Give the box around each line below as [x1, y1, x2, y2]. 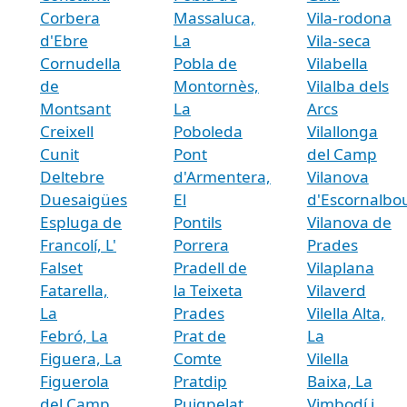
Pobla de [173, 52, 237, 74]
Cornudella [40, 52, 121, 74]
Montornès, [173, 74, 259, 96]
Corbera [40, 6, 100, 28]
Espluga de [40, 211, 122, 233]
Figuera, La [40, 347, 122, 369]
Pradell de [173, 256, 247, 278]
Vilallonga [306, 120, 378, 142]
